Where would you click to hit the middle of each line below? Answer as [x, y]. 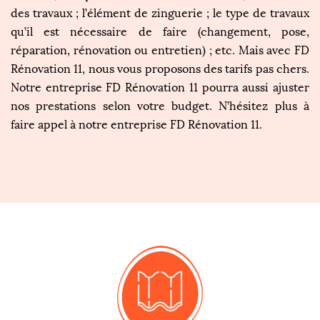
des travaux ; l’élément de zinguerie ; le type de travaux [160, 14]
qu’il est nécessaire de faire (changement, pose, [160, 32]
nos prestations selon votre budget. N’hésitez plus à [160, 106]
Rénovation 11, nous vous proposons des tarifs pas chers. [160, 69]
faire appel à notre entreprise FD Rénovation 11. [136, 125]
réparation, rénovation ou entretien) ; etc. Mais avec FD [160, 51]
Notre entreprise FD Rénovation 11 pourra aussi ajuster [160, 88]
